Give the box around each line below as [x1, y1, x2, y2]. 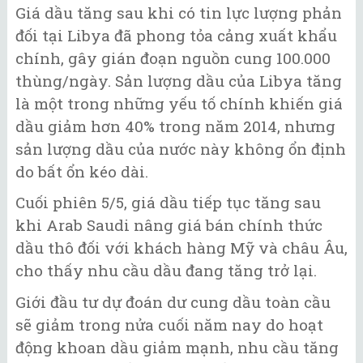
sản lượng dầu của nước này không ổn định [15, 138, 346, 159]
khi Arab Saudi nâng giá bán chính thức [15, 215, 322, 235]
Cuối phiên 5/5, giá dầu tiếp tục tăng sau [15, 192, 321, 212]
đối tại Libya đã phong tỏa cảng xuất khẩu [15, 24, 337, 45]
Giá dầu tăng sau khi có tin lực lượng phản [15, 2, 342, 23]
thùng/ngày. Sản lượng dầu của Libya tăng [15, 70, 342, 91]
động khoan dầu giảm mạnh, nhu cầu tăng [15, 336, 339, 357]
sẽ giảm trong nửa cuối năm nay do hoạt [15, 314, 323, 335]
